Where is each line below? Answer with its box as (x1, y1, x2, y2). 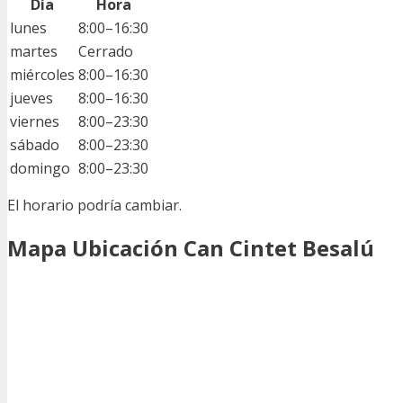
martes (10, 40, 58, 61)
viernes (10, 111, 59, 131)
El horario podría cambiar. (7, 194, 182, 215)
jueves (10, 87, 53, 108)
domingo (10, 157, 70, 178)
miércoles (10, 64, 75, 85)
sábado (10, 134, 59, 155)
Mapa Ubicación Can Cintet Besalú (7, 232, 374, 263)
